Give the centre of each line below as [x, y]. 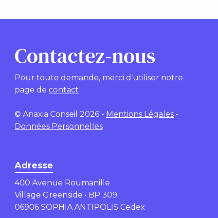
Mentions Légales [140, 114]
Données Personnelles [59, 126]
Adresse [34, 165]
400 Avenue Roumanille [62, 182]
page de [32, 90]
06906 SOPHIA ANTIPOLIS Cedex [80, 207]
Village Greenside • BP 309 [66, 195]
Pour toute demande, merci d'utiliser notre [99, 77]
